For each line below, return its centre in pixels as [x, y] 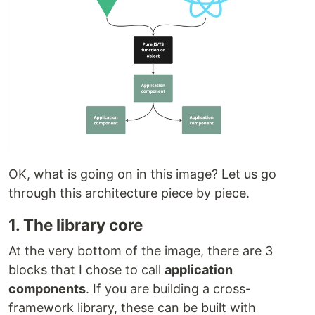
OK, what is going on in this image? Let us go [142, 174]
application [199, 269]
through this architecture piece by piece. [129, 193]
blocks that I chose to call [86, 269]
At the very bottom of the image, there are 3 [141, 250]
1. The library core [76, 224]
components [47, 288]
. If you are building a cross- [168, 288]
